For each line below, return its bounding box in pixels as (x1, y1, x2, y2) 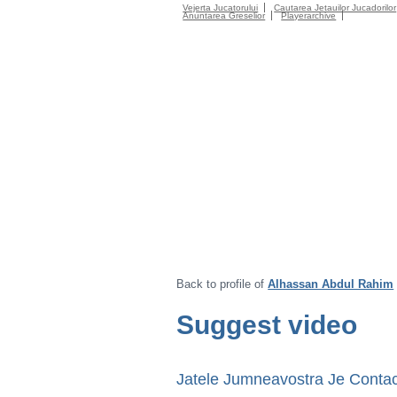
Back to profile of (176, 277, 269, 291)
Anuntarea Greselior (183, 11, 266, 20)
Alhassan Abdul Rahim (268, 277, 394, 291)
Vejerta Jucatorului (183, 3, 259, 12)
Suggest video (176, 310, 358, 339)
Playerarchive (281, 11, 337, 20)
